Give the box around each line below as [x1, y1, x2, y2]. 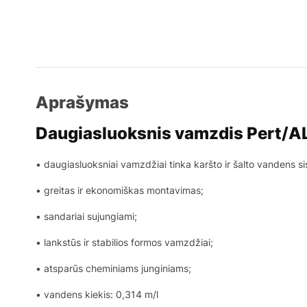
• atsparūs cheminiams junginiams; [36, 262, 191, 274]
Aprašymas [36, 92, 129, 112]
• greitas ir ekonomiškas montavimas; [36, 184, 204, 196]
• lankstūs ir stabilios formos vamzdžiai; [36, 236, 213, 248]
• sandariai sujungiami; [36, 210, 137, 222]
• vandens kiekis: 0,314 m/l [36, 288, 158, 300]
